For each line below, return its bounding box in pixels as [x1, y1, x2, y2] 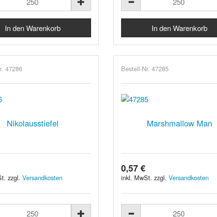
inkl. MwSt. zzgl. [121, 172, 169, 182]
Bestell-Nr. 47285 [121, 63, 169, 73]
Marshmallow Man [146, 117, 212, 129]
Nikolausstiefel [7, 117, 59, 129]
